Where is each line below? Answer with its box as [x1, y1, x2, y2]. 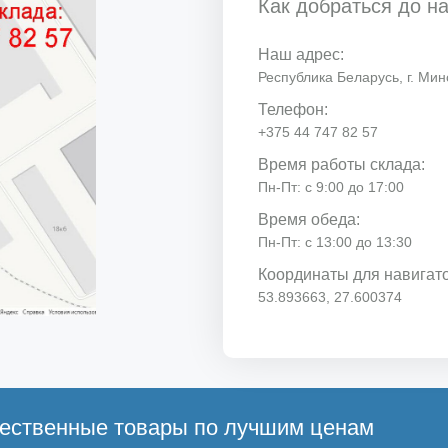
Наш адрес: [258, 46, 345, 64]
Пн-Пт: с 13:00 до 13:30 [258, 234, 413, 251]
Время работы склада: [258, 156, 426, 174]
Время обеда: [258, 211, 361, 229]
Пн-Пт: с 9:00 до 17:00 [258, 179, 405, 196]
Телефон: [258, 101, 329, 119]
